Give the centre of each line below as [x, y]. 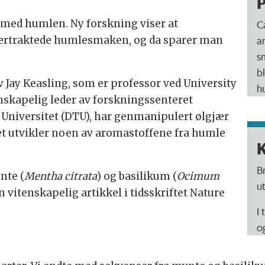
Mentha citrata [60, 176]
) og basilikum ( [137, 176]
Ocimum [198, 176]
